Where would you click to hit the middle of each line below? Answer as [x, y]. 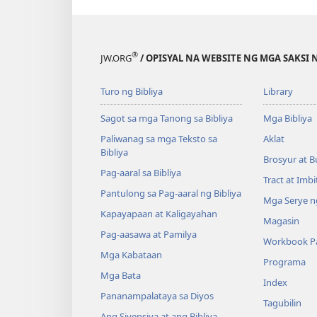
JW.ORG [116, 58]
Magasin [281, 220]
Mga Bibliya [287, 118]
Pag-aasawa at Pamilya [149, 234]
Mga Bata [121, 275]
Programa [284, 261]
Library [278, 91]
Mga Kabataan [131, 254]
